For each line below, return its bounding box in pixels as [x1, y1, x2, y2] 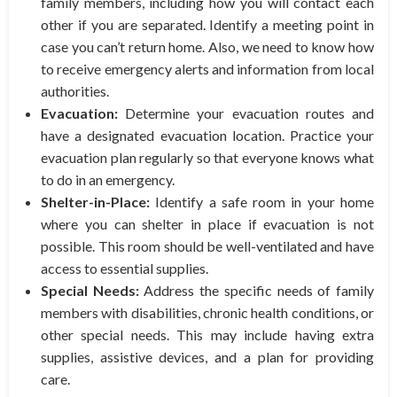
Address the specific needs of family [138, 282, 375, 300]
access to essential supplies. [41, 260, 208, 277]
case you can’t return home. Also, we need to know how [41, 38, 374, 56]
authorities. [41, 82, 109, 100]
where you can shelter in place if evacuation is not [41, 215, 374, 233]
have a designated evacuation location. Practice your [41, 127, 374, 144]
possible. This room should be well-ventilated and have [41, 237, 374, 255]
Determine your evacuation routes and [118, 105, 374, 122]
